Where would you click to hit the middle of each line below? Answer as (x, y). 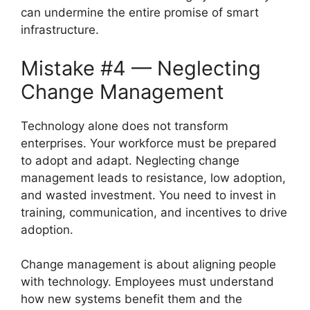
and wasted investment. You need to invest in (148, 195)
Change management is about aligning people (148, 264)
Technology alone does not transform (125, 126)
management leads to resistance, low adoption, (153, 177)
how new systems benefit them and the (131, 299)
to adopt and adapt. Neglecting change (130, 160)
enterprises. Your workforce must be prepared (149, 143)
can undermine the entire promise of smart (140, 12)
